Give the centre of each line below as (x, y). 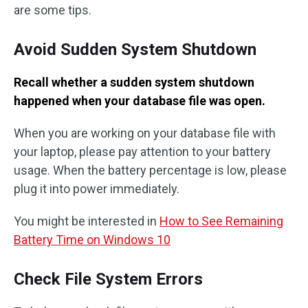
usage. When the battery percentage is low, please (150, 170)
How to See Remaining (221, 221)
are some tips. (53, 10)
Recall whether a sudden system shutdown (134, 82)
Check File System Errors (108, 279)
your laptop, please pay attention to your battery (142, 152)
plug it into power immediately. (97, 189)
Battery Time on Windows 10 (92, 240)
